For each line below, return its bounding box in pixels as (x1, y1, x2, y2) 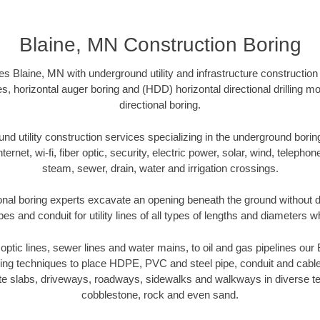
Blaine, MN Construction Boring (19, 34, 301, 56)
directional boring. (119, 99, 201, 111)
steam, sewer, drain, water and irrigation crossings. (41, 161, 279, 174)
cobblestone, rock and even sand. (81, 288, 239, 301)
